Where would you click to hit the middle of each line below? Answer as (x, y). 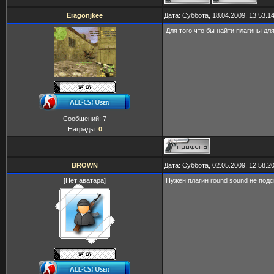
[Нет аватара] (85, 180)
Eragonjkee (85, 15)
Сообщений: (83, 119)
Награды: (83, 129)
